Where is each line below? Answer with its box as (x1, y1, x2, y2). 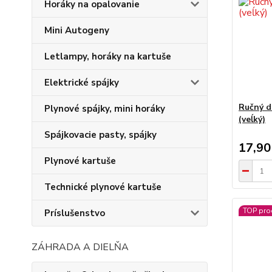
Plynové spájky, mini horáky (44, 103, 165, 115)
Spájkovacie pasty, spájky (44, 129, 157, 141)
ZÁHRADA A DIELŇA (32, 240, 129, 254)
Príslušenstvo (44, 207, 105, 219)
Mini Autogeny (44, 24, 109, 36)
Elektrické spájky (44, 76, 119, 89)
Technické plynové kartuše (44, 181, 161, 193)
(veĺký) (238, 114, 265, 125)
